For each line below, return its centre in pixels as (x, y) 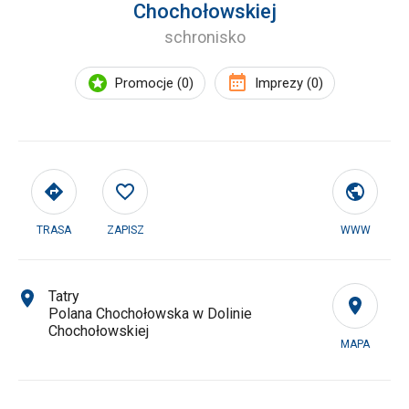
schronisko (204, 37)
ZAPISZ (125, 230)
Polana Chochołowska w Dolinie (150, 314)
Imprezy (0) (288, 83)
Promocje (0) (154, 83)
